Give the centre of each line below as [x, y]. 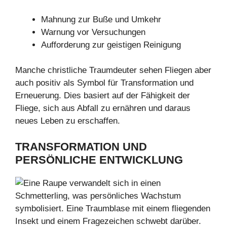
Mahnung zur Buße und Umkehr [101, 19]
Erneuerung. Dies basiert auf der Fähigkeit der [103, 96]
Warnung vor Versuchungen [93, 32]
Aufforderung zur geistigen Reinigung [111, 45]
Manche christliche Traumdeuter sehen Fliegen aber [113, 70]
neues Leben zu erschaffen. [68, 121]
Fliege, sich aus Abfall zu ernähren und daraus [103, 108]
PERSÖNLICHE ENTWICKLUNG [99, 160]
